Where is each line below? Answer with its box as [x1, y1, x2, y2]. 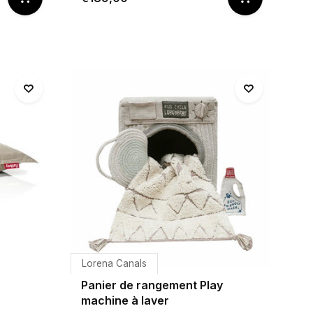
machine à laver [81, 293, 169, 307]
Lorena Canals [82, 258, 147, 269]
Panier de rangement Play [81, 278, 223, 292]
